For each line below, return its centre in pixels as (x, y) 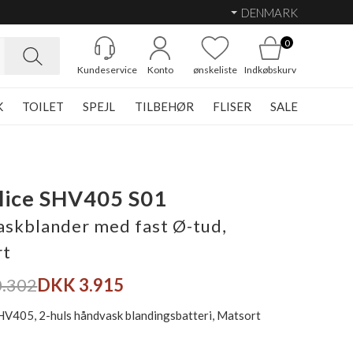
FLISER (232, 106)
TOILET (43, 106)
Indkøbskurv (270, 70)
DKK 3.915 (81, 285)
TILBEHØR (164, 106)
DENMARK (269, 12)
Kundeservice (107, 70)
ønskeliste (215, 70)
